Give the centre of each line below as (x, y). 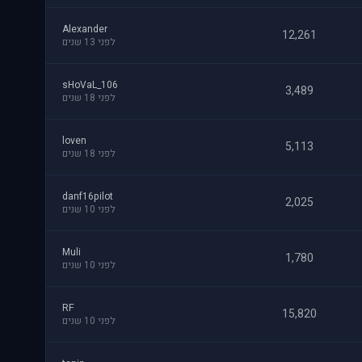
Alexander (85, 29)
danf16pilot (88, 196)
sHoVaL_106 (90, 85)
